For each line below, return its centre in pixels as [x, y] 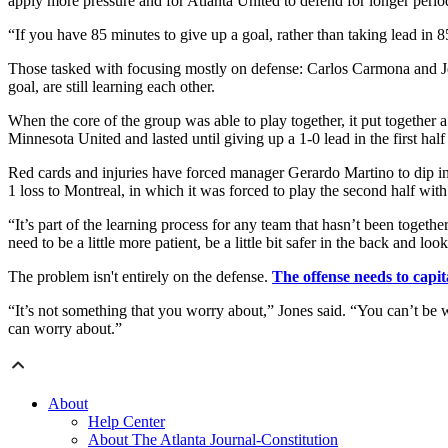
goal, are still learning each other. [111, 87]
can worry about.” [65, 329]
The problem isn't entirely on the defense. [140, 277]
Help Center [126, 422]
